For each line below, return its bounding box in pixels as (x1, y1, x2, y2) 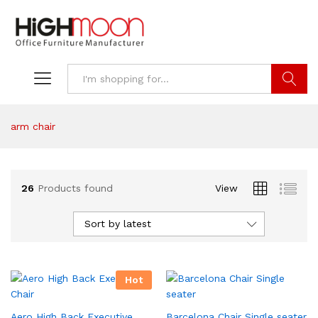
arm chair (11, 121, 55, 133)
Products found (38, 182, 113, 194)
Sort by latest (84, 218, 151, 230)
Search (271, 103, 307, 115)
